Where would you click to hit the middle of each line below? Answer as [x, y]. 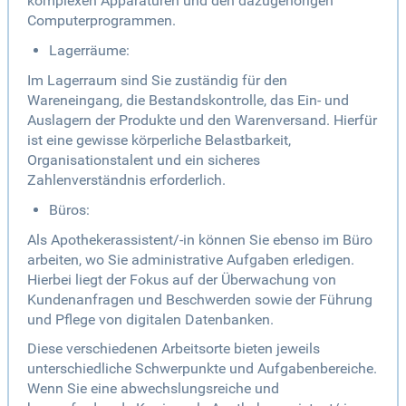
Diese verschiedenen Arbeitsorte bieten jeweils [174, 349]
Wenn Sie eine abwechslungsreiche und [153, 389]
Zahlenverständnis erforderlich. [126, 180]
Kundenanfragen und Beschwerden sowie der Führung [200, 300]
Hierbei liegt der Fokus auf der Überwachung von [182, 280]
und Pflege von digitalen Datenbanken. [150, 320]
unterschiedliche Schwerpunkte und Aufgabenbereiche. [202, 369]
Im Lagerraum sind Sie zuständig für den [157, 81]
